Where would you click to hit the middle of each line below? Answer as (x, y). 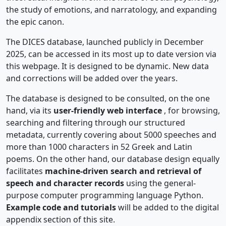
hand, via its (30, 110)
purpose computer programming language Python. (105, 195)
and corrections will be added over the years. (92, 78)
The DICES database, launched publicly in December (105, 42)
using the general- (161, 183)
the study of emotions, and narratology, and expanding (111, 10)
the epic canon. (35, 22)
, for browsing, (192, 110)
